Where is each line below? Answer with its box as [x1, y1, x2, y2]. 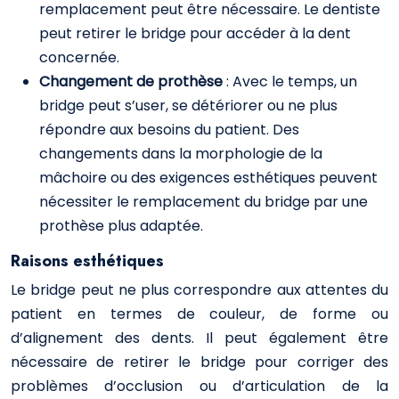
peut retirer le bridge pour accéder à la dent [39, 23, 351, 44]
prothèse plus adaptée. [39, 216, 203, 236]
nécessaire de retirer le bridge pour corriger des [11, 352, 388, 372]
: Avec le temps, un [226, 71, 357, 92]
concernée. [39, 47, 119, 68]
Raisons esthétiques [11, 249, 164, 273]
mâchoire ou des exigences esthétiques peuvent [39, 167, 378, 188]
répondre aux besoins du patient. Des [39, 119, 299, 140]
